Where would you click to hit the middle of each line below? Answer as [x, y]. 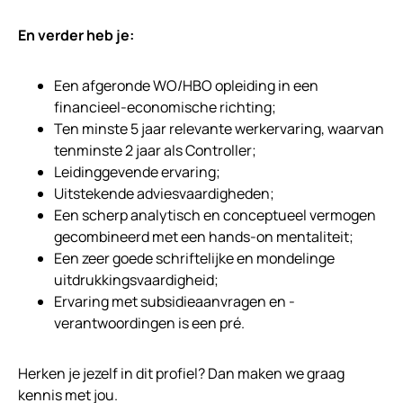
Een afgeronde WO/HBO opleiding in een [186, 86]
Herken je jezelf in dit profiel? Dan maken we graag [181, 374]
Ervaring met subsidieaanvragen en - [175, 302]
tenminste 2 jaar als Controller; [155, 151]
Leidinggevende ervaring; [137, 172]
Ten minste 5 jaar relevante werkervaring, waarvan [219, 129]
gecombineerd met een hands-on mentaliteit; [204, 237]
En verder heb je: [76, 36]
